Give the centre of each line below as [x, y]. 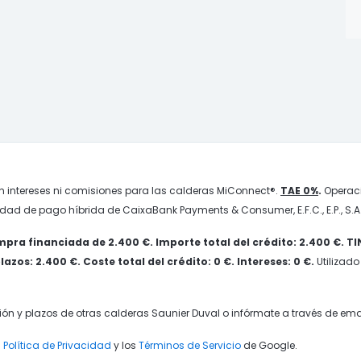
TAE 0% [299, 191]
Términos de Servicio [190, 345]
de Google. [269, 345]
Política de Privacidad [57, 345]
